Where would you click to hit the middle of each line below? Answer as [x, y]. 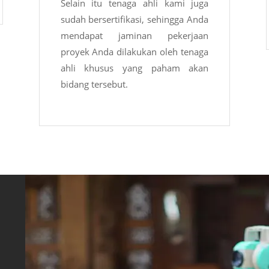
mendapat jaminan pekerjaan [134, 36]
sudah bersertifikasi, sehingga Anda [134, 20]
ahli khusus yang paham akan [134, 68]
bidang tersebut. [94, 84]
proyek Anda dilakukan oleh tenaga [134, 52]
